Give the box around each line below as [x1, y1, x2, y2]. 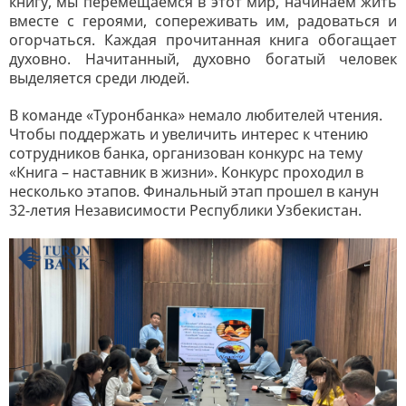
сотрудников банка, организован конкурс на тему [9, 142, 362, 163]
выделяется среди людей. [9, 67, 189, 88]
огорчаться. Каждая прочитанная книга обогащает [9, 29, 397, 50]
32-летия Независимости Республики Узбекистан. [9, 199, 362, 220]
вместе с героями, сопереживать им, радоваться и [9, 10, 397, 31]
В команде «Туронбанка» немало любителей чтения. [9, 104, 382, 125]
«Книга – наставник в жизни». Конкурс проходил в [9, 161, 363, 182]
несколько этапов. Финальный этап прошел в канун [9, 180, 379, 201]
